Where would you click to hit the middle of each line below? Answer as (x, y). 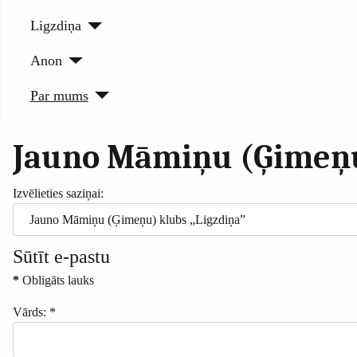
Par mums (59, 95)
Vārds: (29, 312)
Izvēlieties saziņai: (58, 194)
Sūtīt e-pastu (61, 256)
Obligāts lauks (57, 280)
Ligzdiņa (55, 26)
